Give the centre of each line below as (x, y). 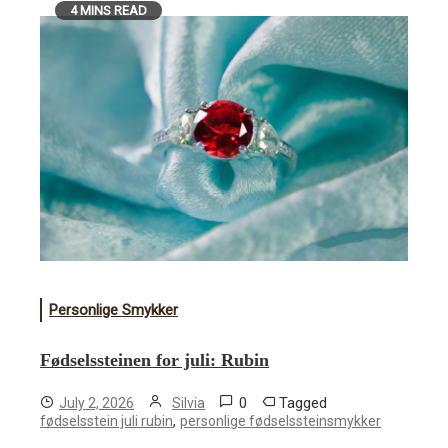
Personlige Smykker (113, 309)
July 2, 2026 (96, 402)
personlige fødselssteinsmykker (280, 420)
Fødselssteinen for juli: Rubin (154, 359)
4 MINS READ (108, 10)
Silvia (188, 402)
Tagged (303, 402)
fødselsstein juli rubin (106, 420)
